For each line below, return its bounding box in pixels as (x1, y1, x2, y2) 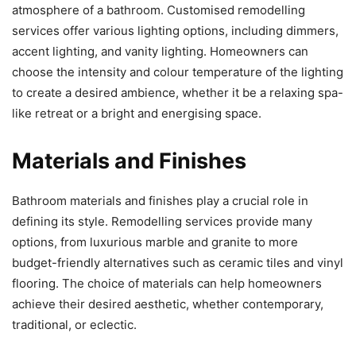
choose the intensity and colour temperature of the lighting (12, 64, 343, 79)
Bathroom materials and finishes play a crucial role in (12, 193, 308, 208)
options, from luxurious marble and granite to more (12, 234, 298, 250)
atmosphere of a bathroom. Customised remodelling (12, 2, 305, 17)
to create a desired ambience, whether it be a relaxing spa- (12, 85, 343, 100)
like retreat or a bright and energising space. (12, 106, 261, 121)
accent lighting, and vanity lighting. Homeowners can (12, 44, 308, 59)
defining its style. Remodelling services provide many (12, 214, 312, 229)
